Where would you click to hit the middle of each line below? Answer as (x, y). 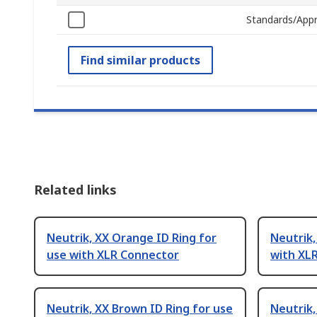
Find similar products (140, 60)
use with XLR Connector (113, 255)
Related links (75, 190)
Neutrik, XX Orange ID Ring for (132, 238)
